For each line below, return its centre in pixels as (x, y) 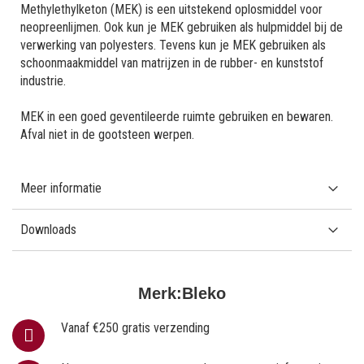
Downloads (48, 229)
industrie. (43, 80)
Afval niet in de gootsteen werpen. (107, 134)
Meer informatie (61, 188)
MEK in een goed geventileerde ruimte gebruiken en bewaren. (177, 116)
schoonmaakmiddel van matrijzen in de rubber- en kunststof (172, 63)
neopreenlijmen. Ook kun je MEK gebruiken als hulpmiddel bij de (182, 27)
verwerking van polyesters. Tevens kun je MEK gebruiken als (173, 45)
